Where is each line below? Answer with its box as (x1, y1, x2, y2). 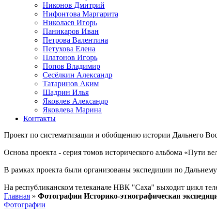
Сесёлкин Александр (43, 71, 112, 79)
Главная (4, 192, 30, 200)
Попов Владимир (43, 62, 100, 70)
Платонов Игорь (43, 53, 97, 62)
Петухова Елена (43, 45, 95, 53)
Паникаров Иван (43, 27, 99, 35)
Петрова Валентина (43, 36, 108, 44)
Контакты (23, 114, 56, 123)
